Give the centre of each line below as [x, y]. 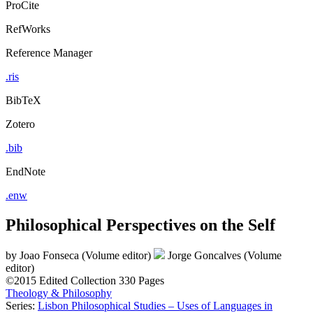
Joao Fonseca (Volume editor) [87, 256]
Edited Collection [78, 281]
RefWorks [28, 29]
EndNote [26, 171]
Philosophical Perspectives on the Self [140, 225]
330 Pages [141, 281]
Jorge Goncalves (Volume [225, 256]
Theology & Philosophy [59, 293]
